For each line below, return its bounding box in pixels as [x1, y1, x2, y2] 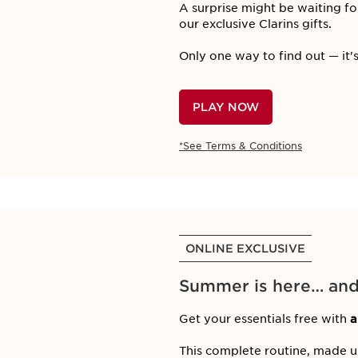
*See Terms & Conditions [179, 140, 302, 152]
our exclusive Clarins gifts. [179, 18, 332, 30]
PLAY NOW [193, 101, 259, 113]
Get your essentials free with [179, 312, 347, 325]
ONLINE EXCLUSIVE [185, 242, 305, 255]
